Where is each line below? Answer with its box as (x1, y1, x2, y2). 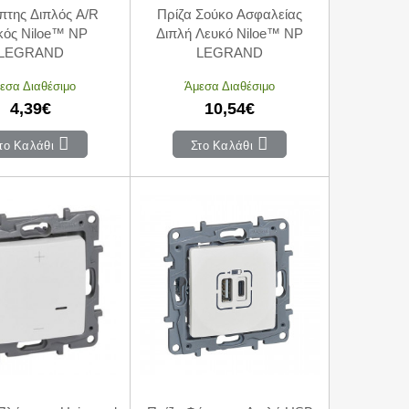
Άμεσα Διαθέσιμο (184, 78, 275, 93)
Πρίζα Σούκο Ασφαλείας (157, 5, 302, 22)
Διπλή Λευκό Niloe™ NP (156, 25, 303, 41)
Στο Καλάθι (186, 137, 254, 152)
